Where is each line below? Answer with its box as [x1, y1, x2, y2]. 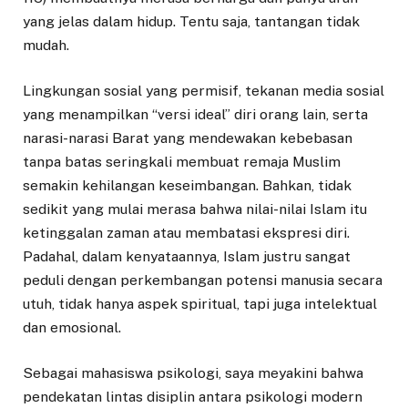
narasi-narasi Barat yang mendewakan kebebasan [23, 128, 352, 147]
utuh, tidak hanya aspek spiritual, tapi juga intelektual [23, 294, 377, 312]
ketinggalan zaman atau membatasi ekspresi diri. [23, 223, 350, 241]
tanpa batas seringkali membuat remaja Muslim [23, 152, 341, 170]
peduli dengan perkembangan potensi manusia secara [23, 270, 382, 289]
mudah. [23, 36, 69, 54]
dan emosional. [23, 318, 121, 336]
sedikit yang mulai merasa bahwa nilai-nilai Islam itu [23, 199, 367, 218]
